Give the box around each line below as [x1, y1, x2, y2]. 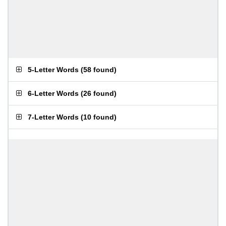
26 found [83, 89, 114, 97]
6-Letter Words [28, 89, 79, 97]
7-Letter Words [28, 113, 79, 121]
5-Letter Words [28, 66, 79, 74]
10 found [83, 113, 114, 121]
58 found [83, 66, 114, 74]
